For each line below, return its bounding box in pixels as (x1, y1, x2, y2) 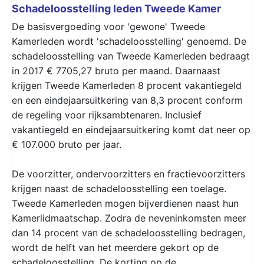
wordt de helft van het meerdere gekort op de (12, 241, 219, 253)
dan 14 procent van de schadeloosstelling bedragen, (12, 226, 245, 239)
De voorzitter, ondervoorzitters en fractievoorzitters (12, 167, 245, 180)
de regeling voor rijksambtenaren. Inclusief (12, 108, 202, 121)
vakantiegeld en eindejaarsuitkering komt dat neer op (12, 123, 250, 136)
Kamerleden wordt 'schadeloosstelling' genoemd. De (12, 35, 246, 47)
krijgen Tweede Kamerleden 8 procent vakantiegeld (12, 79, 242, 91)
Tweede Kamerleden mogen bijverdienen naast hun (12, 197, 239, 209)
